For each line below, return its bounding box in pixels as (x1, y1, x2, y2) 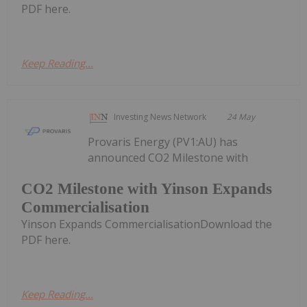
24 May (227, 110, 256, 123)
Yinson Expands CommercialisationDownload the (21, 217, 272, 232)
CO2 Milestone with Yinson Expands (21, 180, 272, 198)
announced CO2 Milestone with (88, 149, 249, 165)
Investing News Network (114, 110, 207, 123)
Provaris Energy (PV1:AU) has (88, 134, 238, 149)
